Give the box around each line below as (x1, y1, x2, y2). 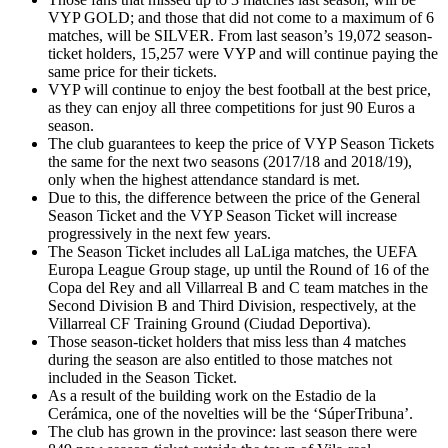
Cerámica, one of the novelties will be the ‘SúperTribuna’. (48, 404, 413, 422)
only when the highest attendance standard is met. (48, 170, 360, 188)
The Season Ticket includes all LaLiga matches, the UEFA (48, 242, 417, 260)
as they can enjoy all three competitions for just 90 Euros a (48, 98, 415, 116)
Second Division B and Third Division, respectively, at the (48, 296, 416, 314)
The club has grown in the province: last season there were (48, 422, 417, 440)
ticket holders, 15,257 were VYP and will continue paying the (48, 44, 438, 62)
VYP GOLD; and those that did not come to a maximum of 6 (48, 8, 434, 26)
